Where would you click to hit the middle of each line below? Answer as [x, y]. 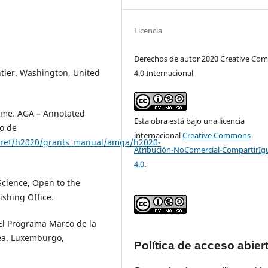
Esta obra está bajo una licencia [190, 121]
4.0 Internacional [164, 73]
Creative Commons [217, 135]
